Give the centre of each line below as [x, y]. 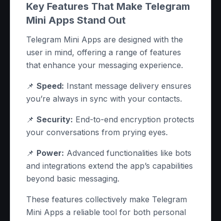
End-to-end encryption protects [134, 119]
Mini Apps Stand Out [76, 20]
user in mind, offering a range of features [104, 52]
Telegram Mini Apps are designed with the [105, 39]
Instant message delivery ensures [128, 86]
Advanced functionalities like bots [128, 153]
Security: [55, 119]
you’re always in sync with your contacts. [104, 99]
